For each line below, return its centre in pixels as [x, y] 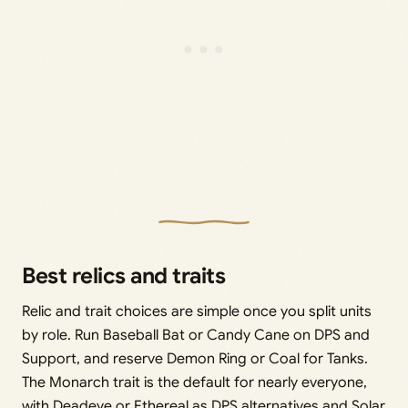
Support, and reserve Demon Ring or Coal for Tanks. [195, 359]
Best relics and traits [124, 276]
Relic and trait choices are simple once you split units [197, 312]
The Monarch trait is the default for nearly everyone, [194, 383]
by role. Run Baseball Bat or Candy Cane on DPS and [196, 336]
